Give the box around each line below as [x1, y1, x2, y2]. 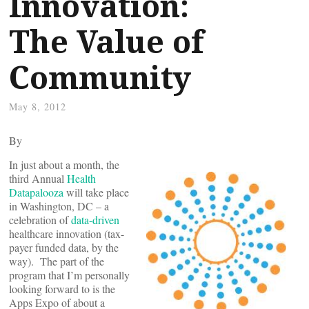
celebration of [9, 212, 71, 227]
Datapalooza [9, 185, 63, 199]
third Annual [9, 171, 67, 186]
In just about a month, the [9, 157, 119, 172]
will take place [63, 185, 129, 199]
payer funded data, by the [9, 240, 119, 255]
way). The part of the [9, 254, 104, 268]
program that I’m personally [9, 268, 130, 282]
